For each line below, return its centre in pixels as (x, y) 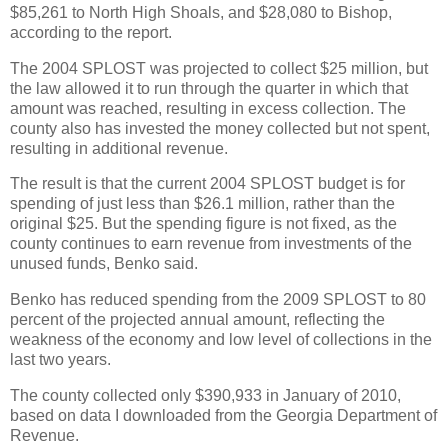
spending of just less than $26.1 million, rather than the (202, 204)
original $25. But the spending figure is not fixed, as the (203, 224)
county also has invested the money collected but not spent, (220, 128)
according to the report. (91, 32)
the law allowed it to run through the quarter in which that (209, 88)
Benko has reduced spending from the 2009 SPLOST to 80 (218, 300)
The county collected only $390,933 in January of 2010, (205, 396)
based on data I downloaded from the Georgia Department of (223, 416)
